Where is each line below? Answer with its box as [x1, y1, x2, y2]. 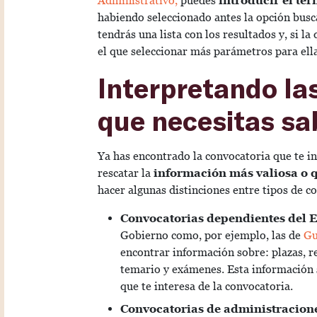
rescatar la [98, 166, 151, 180]
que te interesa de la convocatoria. [120, 279, 293, 294]
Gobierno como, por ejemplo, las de [120, 229, 301, 243]
